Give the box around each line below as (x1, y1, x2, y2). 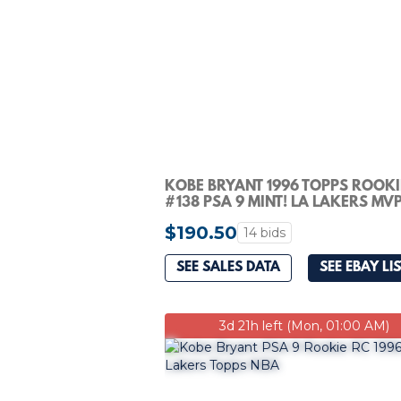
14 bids (243, 224, 286, 241)
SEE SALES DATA (176, 260, 280, 277)
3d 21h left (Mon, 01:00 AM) (219, 317, 389, 334)
